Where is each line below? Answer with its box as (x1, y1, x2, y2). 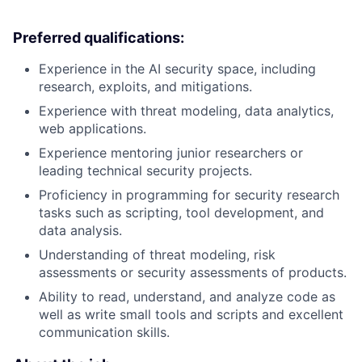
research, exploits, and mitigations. (39, 78, 252, 95)
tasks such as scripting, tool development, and (39, 204, 324, 221)
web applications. (39, 120, 146, 137)
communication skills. (39, 323, 170, 340)
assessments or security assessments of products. (39, 263, 347, 280)
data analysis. (39, 221, 122, 238)
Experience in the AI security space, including (39, 60, 316, 77)
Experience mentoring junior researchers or (39, 144, 303, 161)
